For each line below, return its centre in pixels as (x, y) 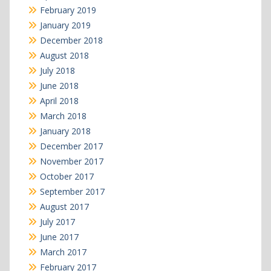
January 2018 (65, 131)
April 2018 (59, 100)
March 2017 (63, 252)
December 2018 (71, 40)
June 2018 (59, 85)
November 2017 (71, 161)
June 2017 (59, 237)
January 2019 (65, 25)
